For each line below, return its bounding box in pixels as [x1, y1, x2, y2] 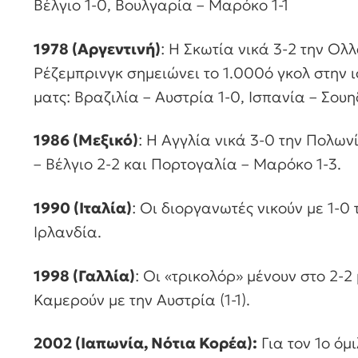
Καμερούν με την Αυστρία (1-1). [34, 289, 250, 309]
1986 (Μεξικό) [34, 130, 138, 150]
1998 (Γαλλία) [34, 265, 135, 285]
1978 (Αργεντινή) [34, 38, 161, 58]
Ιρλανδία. [34, 222, 101, 242]
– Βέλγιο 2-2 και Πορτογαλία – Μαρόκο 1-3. [34, 154, 341, 174]
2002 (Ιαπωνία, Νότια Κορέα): [34, 333, 257, 353]
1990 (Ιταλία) [34, 198, 132, 218]
